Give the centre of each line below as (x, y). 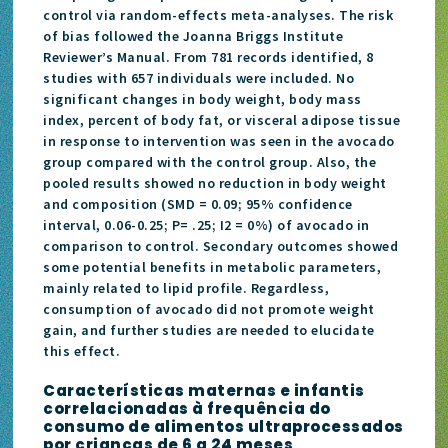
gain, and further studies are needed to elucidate (209, 329)
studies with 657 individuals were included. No (199, 77)
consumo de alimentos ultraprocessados (223, 426)
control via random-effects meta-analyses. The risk (218, 14)
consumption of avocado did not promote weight (209, 308)
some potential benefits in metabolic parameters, (212, 266)
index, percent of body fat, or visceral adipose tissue (222, 119)
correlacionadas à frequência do (187, 408)
